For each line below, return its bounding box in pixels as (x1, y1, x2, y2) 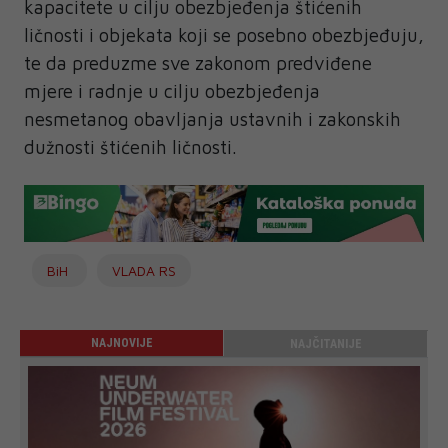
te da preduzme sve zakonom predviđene (24, 52, 372, 75)
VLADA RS (112, 262, 176, 280)
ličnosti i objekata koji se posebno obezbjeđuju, (24, 24, 424, 47)
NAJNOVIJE (90, 336, 153, 351)
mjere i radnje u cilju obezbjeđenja (24, 80, 320, 103)
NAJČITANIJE (289, 337, 362, 352)
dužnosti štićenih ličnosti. (24, 136, 237, 159)
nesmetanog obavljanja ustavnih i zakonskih (24, 108, 401, 131)
